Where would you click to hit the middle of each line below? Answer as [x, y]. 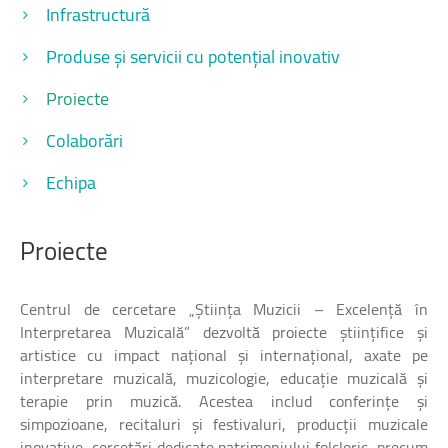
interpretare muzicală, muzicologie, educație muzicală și [224, 377]
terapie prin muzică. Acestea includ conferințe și [224, 400]
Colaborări [84, 140]
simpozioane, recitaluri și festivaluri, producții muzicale [224, 423]
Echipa [71, 182]
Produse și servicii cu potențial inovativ [193, 56]
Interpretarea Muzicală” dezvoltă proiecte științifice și [224, 331]
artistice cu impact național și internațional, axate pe [224, 354]
